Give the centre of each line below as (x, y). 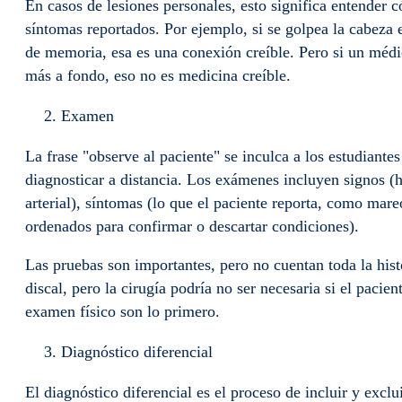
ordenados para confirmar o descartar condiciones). (197, 226)
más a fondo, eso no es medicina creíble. (160, 75)
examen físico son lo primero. (125, 312)
